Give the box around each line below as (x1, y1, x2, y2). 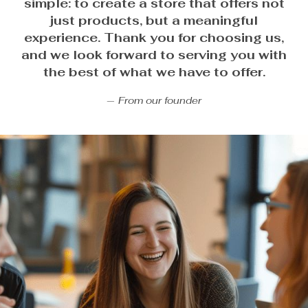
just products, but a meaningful (50, 12, 258, 28)
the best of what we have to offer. (43, 64, 265, 80)
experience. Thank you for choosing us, (24, 30, 284, 45)
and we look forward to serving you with (21, 47, 287, 63)
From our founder (118, 94, 201, 107)
